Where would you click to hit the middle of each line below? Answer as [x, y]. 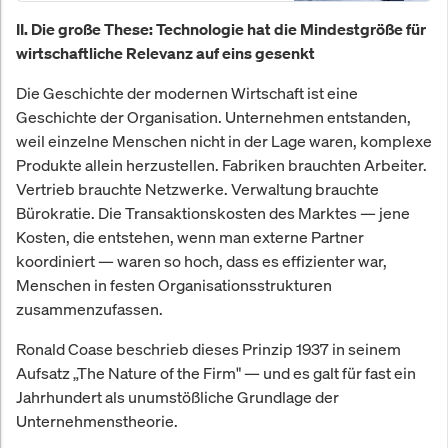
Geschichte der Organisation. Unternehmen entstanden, [213, 116]
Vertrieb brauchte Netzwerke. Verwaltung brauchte [197, 188]
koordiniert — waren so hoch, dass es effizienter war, [201, 260]
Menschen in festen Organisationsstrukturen [174, 284]
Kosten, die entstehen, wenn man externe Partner [190, 236]
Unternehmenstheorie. [97, 420]
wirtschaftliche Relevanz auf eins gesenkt [165, 52]
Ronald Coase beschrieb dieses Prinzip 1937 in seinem [208, 348]
